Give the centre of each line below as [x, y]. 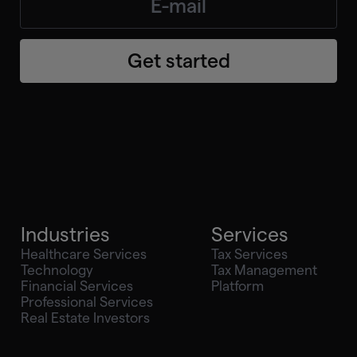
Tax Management [264, 269]
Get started [178, 61]
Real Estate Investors [86, 317]
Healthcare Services [84, 253]
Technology [57, 269]
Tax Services [249, 253]
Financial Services [77, 285]
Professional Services [87, 301]
